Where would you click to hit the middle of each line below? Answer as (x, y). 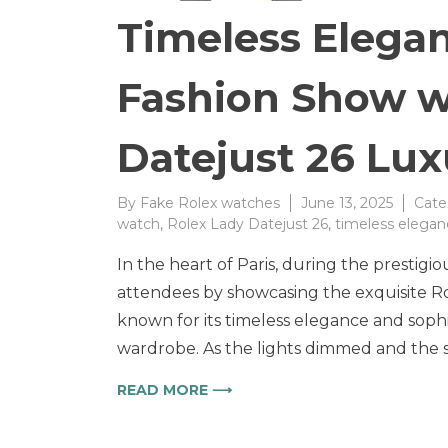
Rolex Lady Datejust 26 (247, 223)
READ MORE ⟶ (174, 389)
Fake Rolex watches (210, 202)
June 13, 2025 (347, 202)
